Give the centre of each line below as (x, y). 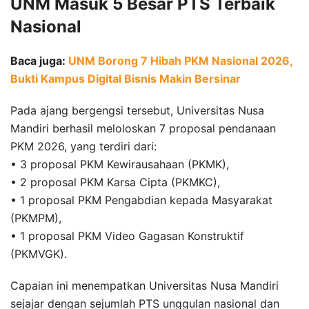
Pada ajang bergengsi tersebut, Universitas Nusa (137, 110)
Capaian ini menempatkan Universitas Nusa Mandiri (144, 285)
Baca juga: (39, 60)
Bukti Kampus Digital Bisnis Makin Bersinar (126, 78)
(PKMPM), (36, 218)
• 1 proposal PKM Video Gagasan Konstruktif (127, 236)
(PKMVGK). (39, 253)
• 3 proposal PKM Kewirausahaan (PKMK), (120, 164)
